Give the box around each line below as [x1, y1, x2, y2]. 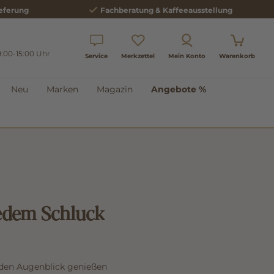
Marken [46, 83, 78, 95]
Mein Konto [168, 52, 206, 60]
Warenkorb [219, 52, 255, 60]
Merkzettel [121, 52, 155, 60]
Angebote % [151, 83, 206, 95]
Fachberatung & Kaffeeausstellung [100, 5, 232, 15]
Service [85, 52, 108, 60]
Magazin [97, 83, 133, 95]
